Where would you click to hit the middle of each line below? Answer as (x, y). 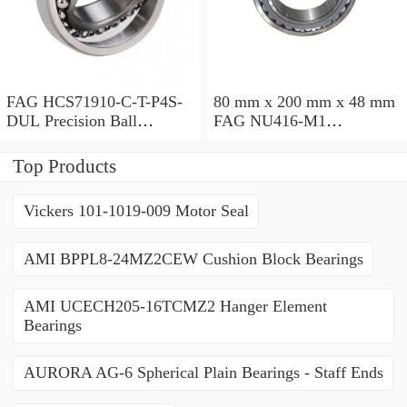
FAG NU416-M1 (269, 120)
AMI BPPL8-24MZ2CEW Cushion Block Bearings (193, 258)
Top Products (65, 166)
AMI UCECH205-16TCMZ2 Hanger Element (175, 307)
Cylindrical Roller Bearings (304, 139)
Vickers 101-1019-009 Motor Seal (136, 211)
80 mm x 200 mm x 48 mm (304, 101)
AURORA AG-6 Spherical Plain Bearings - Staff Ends (203, 373)
